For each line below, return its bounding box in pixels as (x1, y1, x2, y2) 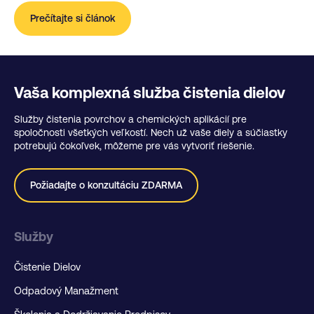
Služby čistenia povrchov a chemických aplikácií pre (14, 113, 247, 125)
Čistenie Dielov (14, 261, 81, 273)
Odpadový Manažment (14, 285, 118, 297)
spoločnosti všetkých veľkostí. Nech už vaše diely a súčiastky (14, 126, 287, 138)
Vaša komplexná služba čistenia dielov (14, 84, 285, 102)
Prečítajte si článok (30, 13, 115, 25)
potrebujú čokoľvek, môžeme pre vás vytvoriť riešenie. (14, 139, 254, 151)
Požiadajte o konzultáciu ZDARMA (30, 179, 182, 191)
